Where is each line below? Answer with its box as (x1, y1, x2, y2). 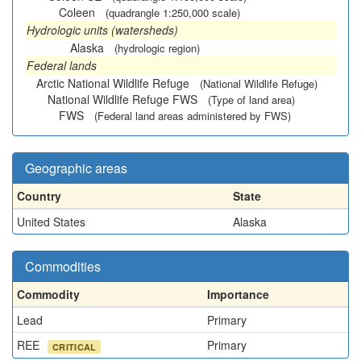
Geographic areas (25, 159, 127, 177)
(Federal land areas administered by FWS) (94, 108, 291, 123)
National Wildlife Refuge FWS (48, 91, 197, 107)
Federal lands (27, 57, 97, 73)
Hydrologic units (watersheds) (27, 22, 178, 38)
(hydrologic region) (114, 40, 200, 56)
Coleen (59, 4, 95, 20)
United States (17, 214, 85, 230)
